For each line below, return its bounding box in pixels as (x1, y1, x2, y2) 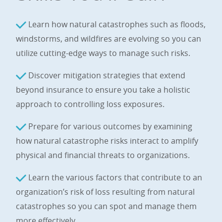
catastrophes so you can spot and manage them (16, 201, 197, 212)
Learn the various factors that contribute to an (26, 172, 202, 183)
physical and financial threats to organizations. (16, 150, 192, 161)
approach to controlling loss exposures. (16, 99, 166, 110)
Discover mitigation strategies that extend (26, 70, 185, 81)
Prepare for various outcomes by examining (26, 121, 192, 132)
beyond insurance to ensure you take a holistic (16, 84, 190, 95)
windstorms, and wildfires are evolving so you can (16, 33, 201, 44)
